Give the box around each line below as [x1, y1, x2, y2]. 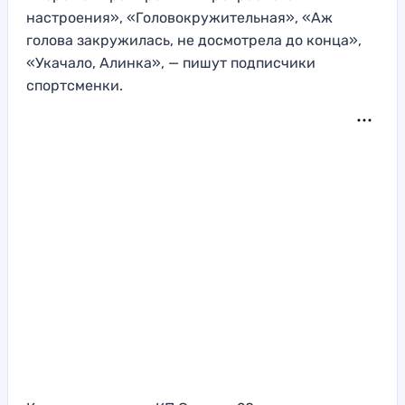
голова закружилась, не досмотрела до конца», [26, 32, 362, 50]
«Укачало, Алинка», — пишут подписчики [26, 54, 316, 72]
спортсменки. [26, 77, 123, 95]
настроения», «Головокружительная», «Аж [26, 9, 333, 27]
